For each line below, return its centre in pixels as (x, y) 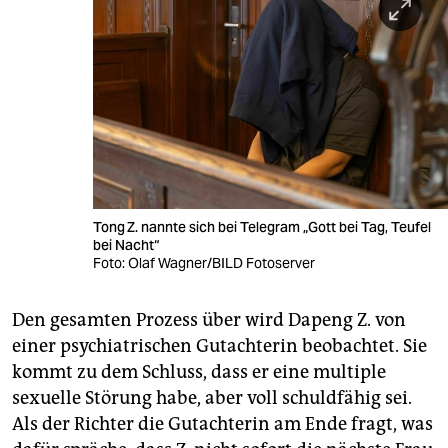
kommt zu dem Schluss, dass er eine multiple (199, 372)
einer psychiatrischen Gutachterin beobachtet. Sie (219, 346)
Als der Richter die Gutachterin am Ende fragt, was (222, 424)
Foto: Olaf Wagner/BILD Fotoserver (204, 263)
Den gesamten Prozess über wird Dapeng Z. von (209, 320)
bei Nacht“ (128, 245)
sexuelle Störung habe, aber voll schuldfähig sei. (212, 398)
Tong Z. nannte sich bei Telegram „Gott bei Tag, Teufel (262, 227)
